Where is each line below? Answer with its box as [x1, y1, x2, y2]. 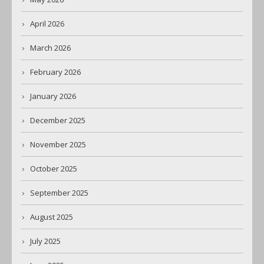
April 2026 [30, 18, 64, 29]
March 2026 [30, 42, 71, 54]
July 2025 [30, 236, 61, 247]
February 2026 [30, 67, 81, 78]
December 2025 [30, 115, 85, 126]
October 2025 [30, 163, 77, 174]
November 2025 [30, 139, 86, 150]
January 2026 [30, 91, 76, 102]
